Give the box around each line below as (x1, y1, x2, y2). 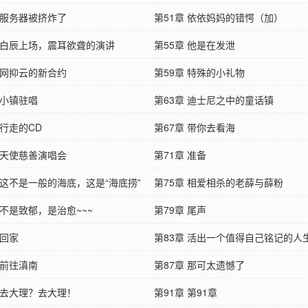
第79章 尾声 (154, 203, 206, 217)
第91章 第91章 (154, 285, 217, 300)
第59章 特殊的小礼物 (154, 65, 245, 80)
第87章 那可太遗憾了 (154, 258, 245, 272)
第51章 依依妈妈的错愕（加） (154, 10, 283, 25)
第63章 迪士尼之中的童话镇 (154, 93, 274, 107)
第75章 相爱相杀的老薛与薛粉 (154, 175, 283, 190)
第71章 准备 (154, 148, 206, 162)
